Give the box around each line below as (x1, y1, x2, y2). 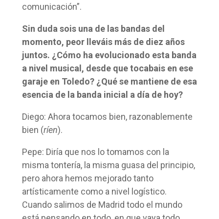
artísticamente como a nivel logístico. (22, 186, 167, 197)
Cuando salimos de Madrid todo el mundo (22, 199, 182, 210)
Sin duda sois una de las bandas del (22, 23, 165, 34)
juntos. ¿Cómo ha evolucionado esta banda (22, 49, 197, 60)
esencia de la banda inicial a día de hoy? (22, 89, 183, 100)
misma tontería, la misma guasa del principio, (22, 159, 195, 170)
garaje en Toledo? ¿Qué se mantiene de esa (22, 76, 197, 87)
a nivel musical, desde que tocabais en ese (22, 63, 193, 73)
